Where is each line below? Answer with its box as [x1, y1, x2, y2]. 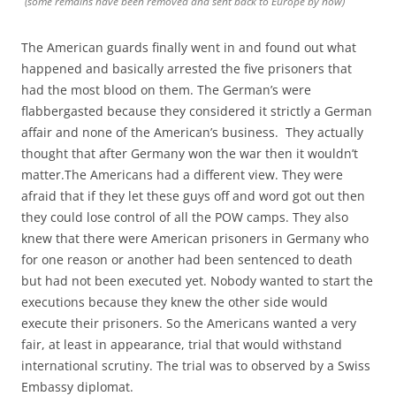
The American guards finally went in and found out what [21, 39, 356, 57]
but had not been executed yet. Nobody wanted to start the [21, 272, 373, 290]
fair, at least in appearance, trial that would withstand [21, 336, 342, 354]
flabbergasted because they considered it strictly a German [21, 103, 372, 120]
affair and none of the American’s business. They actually [21, 124, 363, 141]
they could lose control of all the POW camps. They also [21, 209, 348, 226]
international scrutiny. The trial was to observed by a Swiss [21, 357, 370, 375]
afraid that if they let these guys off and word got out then [21, 187, 365, 205]
